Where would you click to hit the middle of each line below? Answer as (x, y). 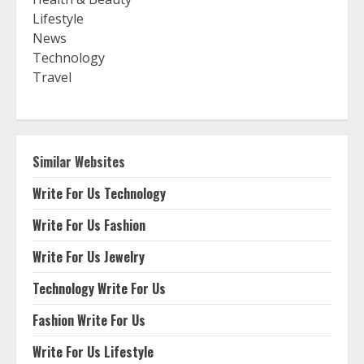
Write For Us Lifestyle (93, 352)
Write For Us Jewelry (89, 257)
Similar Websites (79, 162)
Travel (52, 77)
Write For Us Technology (99, 193)
